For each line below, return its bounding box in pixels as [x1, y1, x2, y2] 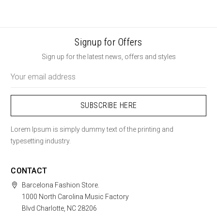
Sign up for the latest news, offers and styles [41, 53, 176, 61]
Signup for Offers [75, 36, 142, 48]
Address [11, 77, 37, 86]
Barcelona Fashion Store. [22, 181, 100, 189]
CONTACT [11, 166, 47, 176]
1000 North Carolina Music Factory [22, 193, 129, 201]
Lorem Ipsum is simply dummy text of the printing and [11, 125, 174, 134]
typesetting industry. [11, 137, 71, 145]
